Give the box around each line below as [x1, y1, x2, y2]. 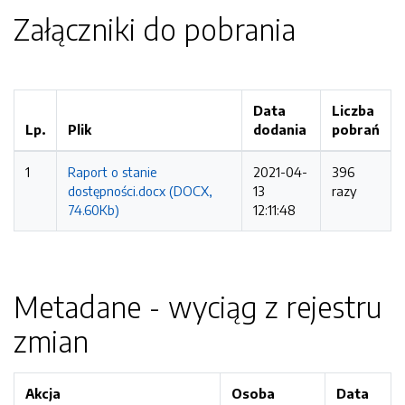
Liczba [332, 102, 374, 118]
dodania [253, 121, 306, 137]
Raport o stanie [68, 164, 157, 180]
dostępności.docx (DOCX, [68, 183, 212, 199]
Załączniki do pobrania [14, 11, 296, 47]
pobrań [332, 121, 380, 137]
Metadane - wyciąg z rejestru [14, 288, 381, 325]
